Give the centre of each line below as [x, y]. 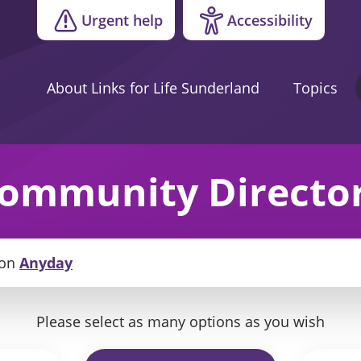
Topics [315, 87]
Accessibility [270, 20]
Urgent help [122, 20]
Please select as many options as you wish [180, 321]
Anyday [46, 262]
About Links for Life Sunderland [153, 87]
